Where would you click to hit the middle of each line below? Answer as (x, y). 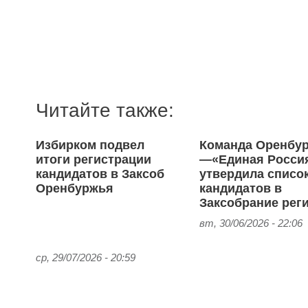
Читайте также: (105, 111)
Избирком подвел (90, 145)
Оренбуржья (75, 189)
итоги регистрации (93, 160)
